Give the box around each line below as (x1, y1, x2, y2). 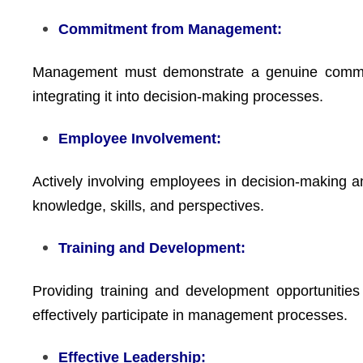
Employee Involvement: (58, 130, 222, 147)
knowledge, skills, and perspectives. (32, 197, 265, 214)
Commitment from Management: (58, 21, 283, 37)
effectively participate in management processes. (32, 306, 348, 323)
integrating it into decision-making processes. (32, 88, 324, 105)
